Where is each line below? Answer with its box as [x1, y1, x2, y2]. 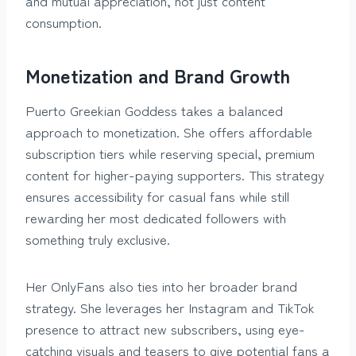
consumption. [25, 11, 102, 32]
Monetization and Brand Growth [25, 60, 290, 89]
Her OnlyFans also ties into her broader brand [25, 275, 297, 296]
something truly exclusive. [25, 228, 170, 249]
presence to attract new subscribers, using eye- [25, 318, 305, 339]
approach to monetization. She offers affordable [25, 121, 312, 141]
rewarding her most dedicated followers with [25, 207, 286, 227]
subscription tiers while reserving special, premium [25, 142, 315, 163]
